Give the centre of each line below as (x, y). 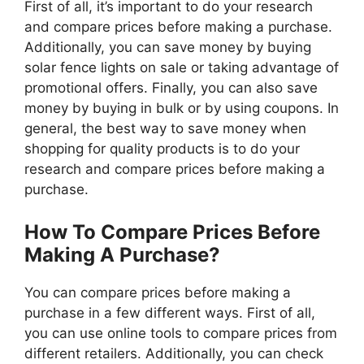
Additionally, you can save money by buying (168, 48)
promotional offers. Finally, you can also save (171, 88)
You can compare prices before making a (158, 292)
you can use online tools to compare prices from (181, 333)
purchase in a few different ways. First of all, (170, 312)
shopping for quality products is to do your (162, 149)
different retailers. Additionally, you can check (174, 353)
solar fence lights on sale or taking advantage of (182, 68)
